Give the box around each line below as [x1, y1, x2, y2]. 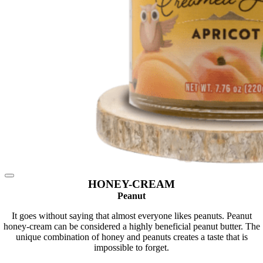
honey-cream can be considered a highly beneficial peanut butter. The [3, 221, 260, 232]
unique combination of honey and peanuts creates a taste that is [15, 232, 248, 242]
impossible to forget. [94, 242, 169, 253]
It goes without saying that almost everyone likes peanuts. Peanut [11, 211, 252, 221]
